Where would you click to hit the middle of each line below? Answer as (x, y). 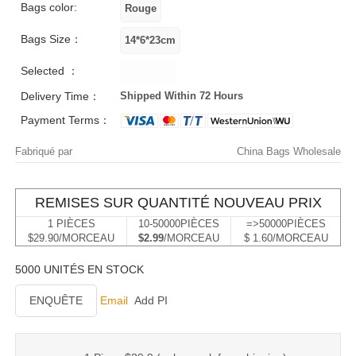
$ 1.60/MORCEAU (286, 238)
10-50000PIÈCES (179, 224)
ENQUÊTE (56, 300)
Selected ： (50, 71)
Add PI (151, 300)
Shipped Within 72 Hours (182, 96)
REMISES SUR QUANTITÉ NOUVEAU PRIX (178, 203)
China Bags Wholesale (289, 151)
